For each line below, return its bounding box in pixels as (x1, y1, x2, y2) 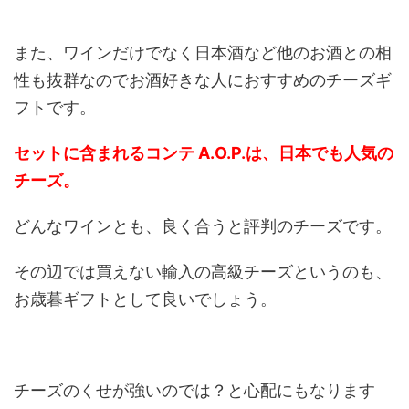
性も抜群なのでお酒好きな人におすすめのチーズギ (14, 70, 392, 90)
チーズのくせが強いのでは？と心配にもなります (14, 381, 375, 401)
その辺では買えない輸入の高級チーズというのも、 (14, 262, 392, 282)
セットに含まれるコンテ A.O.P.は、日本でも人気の (14, 143, 393, 163)
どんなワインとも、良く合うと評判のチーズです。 (14, 216, 392, 236)
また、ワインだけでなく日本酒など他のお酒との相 (14, 43, 392, 63)
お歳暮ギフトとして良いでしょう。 (14, 289, 277, 309)
